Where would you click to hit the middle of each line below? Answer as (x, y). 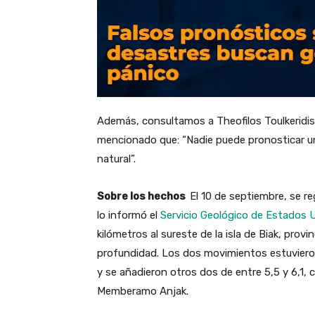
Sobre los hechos (143, 197)
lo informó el (129, 216)
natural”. (118, 159)
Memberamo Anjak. (143, 291)
